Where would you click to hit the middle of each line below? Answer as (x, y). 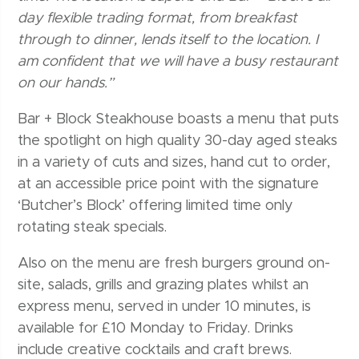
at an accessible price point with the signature (169, 185)
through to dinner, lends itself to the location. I (168, 40)
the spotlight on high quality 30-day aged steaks (178, 141)
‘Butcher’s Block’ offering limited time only (155, 206)
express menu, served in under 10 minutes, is (165, 307)
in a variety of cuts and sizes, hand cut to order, (174, 163)
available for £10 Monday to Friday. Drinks (156, 329)
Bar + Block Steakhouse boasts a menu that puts (179, 120)
